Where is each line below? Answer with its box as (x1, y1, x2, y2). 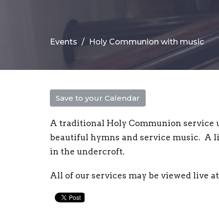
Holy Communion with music (89, 37, 204, 46)
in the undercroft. (50, 146, 125, 156)
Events (50, 37, 77, 46)
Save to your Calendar (56, 93, 140, 103)
